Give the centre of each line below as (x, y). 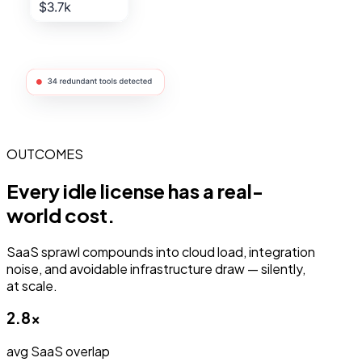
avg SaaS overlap (58, 351)
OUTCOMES (45, 154)
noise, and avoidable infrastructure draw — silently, (156, 268)
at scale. (32, 285)
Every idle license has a (112, 190)
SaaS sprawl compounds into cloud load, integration (161, 251)
